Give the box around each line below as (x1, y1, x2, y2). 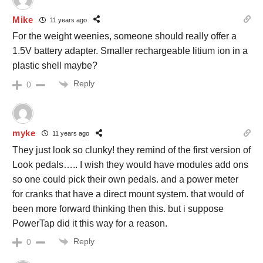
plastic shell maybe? (12, 60, 97, 71)
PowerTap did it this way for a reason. (12, 218, 167, 228)
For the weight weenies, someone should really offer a (12, 31, 237, 42)
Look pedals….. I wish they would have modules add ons (12, 159, 248, 170)
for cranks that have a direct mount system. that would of (12, 188, 244, 199)
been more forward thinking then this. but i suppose (12, 203, 224, 214)
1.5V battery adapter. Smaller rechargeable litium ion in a (12, 46, 248, 56)
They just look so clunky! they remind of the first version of (12, 144, 251, 155)
